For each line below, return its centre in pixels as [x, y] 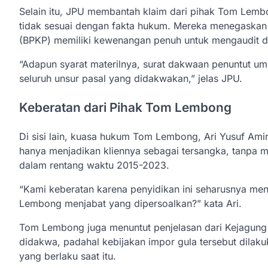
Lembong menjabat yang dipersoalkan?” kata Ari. [130, 203]
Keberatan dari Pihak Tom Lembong [125, 107]
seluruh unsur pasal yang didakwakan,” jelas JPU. [131, 78]
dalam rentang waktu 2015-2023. [94, 165]
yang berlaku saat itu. [68, 256]
